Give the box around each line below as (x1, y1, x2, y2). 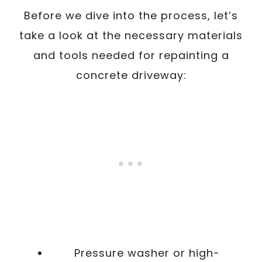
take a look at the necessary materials (19, 28, 243, 43)
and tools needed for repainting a (33, 48, 229, 63)
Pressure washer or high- (74, 246, 220, 260)
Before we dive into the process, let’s (24, 8, 238, 23)
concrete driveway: (75, 68, 187, 82)
